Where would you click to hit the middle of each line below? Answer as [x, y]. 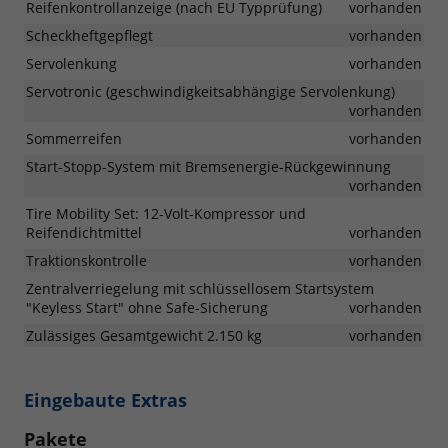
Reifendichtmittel [84, 232]
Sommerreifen [74, 138]
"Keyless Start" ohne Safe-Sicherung [147, 307]
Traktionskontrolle [86, 260]
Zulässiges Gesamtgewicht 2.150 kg [144, 335]
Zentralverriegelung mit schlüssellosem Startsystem [200, 288]
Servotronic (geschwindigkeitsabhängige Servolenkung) [210, 91]
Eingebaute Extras [105, 399]
